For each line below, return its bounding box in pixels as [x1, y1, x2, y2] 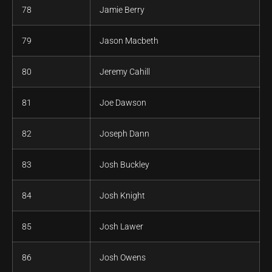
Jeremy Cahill [100, 67, 150, 77]
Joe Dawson [100, 98, 146, 108]
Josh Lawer [100, 222, 143, 232]
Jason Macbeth [100, 36, 158, 46]
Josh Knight [100, 191, 145, 201]
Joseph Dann [100, 129, 149, 139]
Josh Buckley [100, 160, 149, 170]
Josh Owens [100, 253, 146, 263]
